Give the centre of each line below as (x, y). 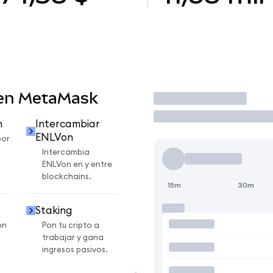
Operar (180, 98)
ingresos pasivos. (75, 250)
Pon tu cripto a (71, 225)
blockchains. (67, 177)
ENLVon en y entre (77, 165)
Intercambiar (67, 124)
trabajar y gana (73, 237)
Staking (54, 210)
